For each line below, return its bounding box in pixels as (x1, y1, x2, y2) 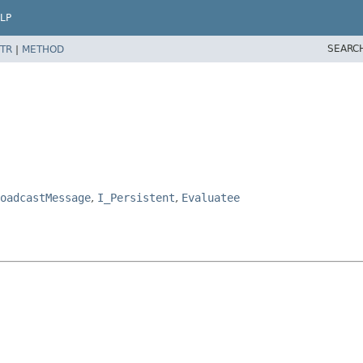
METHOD (22, 43, 64, 55)
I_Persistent (97, 190, 175, 204)
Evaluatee (181, 190, 240, 204)
